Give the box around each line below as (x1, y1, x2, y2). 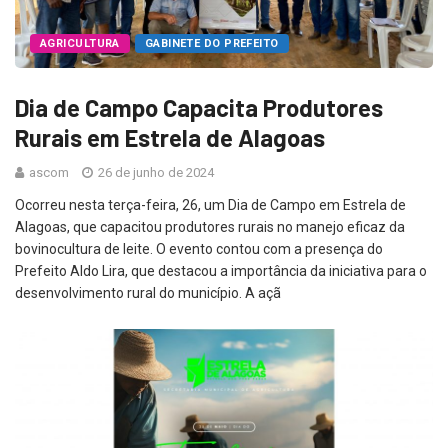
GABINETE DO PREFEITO (144, 36, 279, 50)
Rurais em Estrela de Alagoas (15, 122, 325, 152)
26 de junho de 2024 (95, 164, 214, 180)
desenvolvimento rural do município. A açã (15, 284, 281, 301)
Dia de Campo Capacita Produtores (15, 92, 383, 122)
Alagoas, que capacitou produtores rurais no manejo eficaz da (15, 218, 405, 235)
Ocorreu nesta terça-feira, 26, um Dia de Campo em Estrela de (15, 196, 406, 213)
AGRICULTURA (40, 36, 120, 50)
